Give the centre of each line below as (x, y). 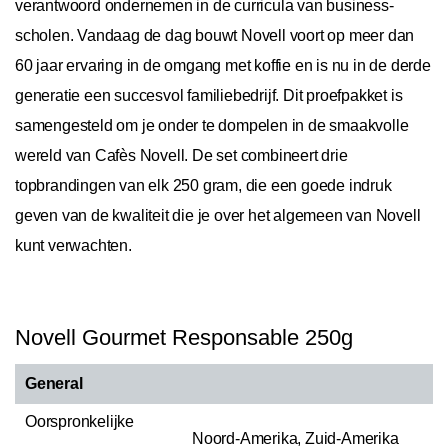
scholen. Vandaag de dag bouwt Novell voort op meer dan (215, 35)
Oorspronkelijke (80, 421)
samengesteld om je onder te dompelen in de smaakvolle (212, 125)
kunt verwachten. (73, 245)
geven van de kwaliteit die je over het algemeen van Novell (218, 215)
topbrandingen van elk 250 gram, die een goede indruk (203, 185)
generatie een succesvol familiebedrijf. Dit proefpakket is (209, 95)
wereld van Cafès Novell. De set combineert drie (181, 155)
